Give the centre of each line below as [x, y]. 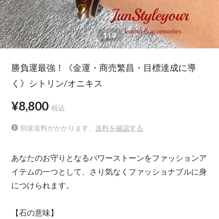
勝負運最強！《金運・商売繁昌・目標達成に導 [103, 67]
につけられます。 [42, 185]
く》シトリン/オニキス [57, 83]
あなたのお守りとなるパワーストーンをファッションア [109, 158]
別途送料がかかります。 [58, 128]
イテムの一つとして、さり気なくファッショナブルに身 [109, 172]
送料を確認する [120, 128]
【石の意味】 [34, 213]
